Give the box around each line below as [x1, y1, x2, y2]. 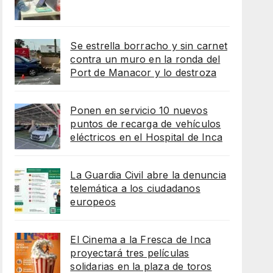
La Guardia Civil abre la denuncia [70, 169, 226, 182]
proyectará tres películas [70, 247, 190, 260]
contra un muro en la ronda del [70, 53, 221, 66]
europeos [70, 196, 116, 208]
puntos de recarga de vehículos [70, 118, 221, 130]
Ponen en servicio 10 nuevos [70, 104, 208, 117]
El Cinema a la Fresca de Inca [70, 233, 211, 246]
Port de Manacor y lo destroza [70, 66, 217, 79]
